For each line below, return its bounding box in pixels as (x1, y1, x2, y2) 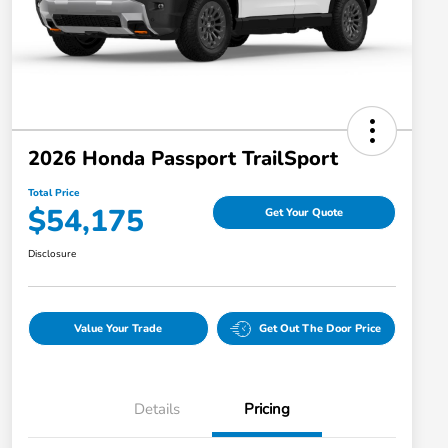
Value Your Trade (74, 321, 163, 337)
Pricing (244, 399, 290, 420)
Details (134, 399, 180, 420)
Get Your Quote (265, 204, 343, 220)
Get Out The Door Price (259, 321, 382, 337)
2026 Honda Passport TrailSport (28, 145, 338, 173)
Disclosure (28, 247, 76, 262)
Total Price (28, 186, 79, 201)
